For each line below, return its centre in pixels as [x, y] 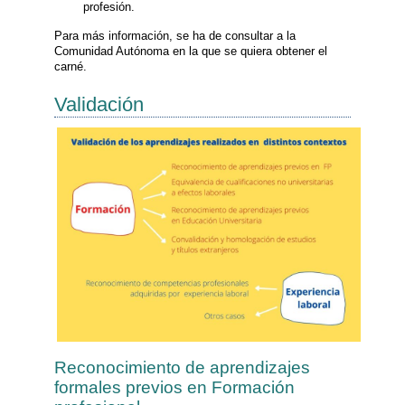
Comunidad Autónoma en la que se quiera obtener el [191, 52]
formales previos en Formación [174, 387]
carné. [71, 67]
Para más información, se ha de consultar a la [175, 36]
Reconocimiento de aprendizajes [182, 367]
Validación [99, 104]
